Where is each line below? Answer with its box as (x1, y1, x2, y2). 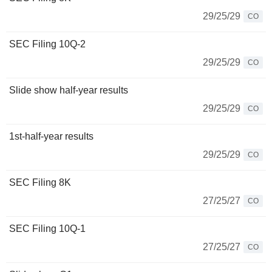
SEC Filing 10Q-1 (9, 223, 86, 234)
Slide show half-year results (9, 85, 128, 95)
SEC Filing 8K (9, 177, 71, 188)
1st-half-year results (9, 131, 93, 141)
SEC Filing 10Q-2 (9, 39, 86, 49)
